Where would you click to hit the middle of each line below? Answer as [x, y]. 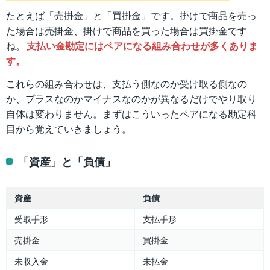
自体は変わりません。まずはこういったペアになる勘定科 [131, 113]
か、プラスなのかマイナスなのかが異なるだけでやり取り [131, 98]
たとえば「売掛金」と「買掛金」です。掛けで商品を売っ [131, 15]
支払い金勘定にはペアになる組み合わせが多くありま [142, 45]
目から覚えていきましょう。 [69, 128]
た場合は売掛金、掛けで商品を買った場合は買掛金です [127, 30]
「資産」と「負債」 [67, 162]
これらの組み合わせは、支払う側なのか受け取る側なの [127, 83]
